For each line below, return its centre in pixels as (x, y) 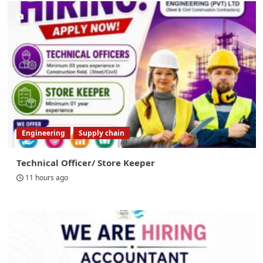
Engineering (43, 133)
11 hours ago (46, 178)
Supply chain (101, 133)
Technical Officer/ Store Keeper (85, 163)
